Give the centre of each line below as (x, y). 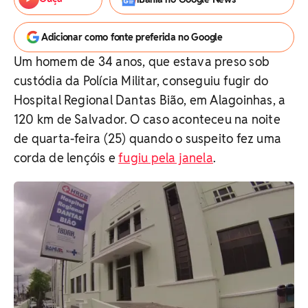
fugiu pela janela (166, 158)
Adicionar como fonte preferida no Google (132, 37)
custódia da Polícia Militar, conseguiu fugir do (141, 81)
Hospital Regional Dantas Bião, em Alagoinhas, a (150, 100)
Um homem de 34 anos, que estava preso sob (142, 62)
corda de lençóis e (66, 158)
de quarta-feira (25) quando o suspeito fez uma (148, 139)
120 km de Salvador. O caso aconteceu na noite (147, 119)
